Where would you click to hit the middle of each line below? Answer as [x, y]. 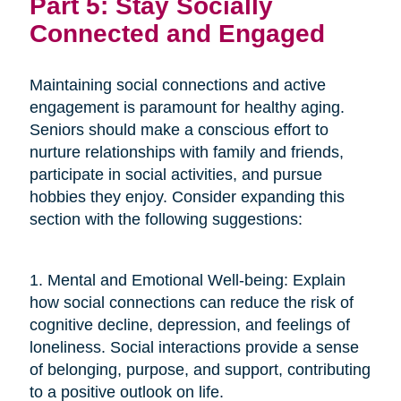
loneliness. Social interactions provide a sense [194, 347]
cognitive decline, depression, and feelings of [189, 324]
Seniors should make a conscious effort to [179, 129]
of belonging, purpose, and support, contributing [200, 369]
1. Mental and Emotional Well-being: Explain [187, 280]
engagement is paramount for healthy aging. [187, 107]
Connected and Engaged [177, 33]
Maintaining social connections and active [177, 85]
